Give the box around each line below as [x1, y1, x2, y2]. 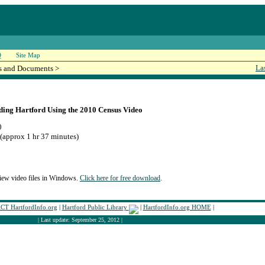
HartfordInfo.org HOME [143, 203, 211, 211]
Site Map [16, 51, 40, 59]
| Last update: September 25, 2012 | [38, 216, 122, 223]
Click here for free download [80, 174, 160, 182]
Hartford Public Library [62, 203, 129, 211]
